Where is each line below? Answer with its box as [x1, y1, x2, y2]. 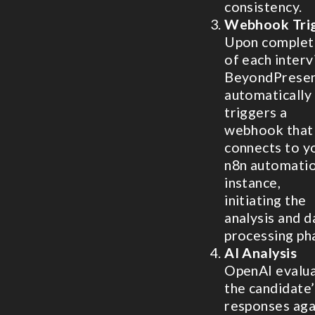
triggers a [224, 103, 288, 120]
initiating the [224, 191, 307, 208]
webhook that [224, 121, 314, 138]
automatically [224, 86, 312, 103]
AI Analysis [224, 244, 297, 261]
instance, [224, 174, 281, 191]
